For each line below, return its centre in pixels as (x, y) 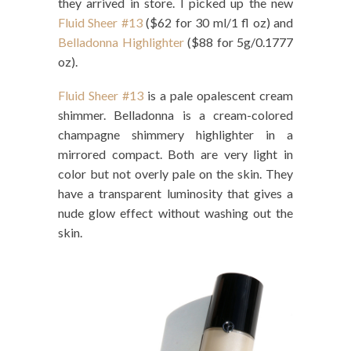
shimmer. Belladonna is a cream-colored (175, 114)
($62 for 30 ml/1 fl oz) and (218, 22)
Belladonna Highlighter (121, 42)
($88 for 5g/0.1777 (238, 42)
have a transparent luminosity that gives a (175, 193)
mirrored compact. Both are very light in (175, 154)
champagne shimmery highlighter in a (175, 134)
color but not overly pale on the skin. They (175, 173)
